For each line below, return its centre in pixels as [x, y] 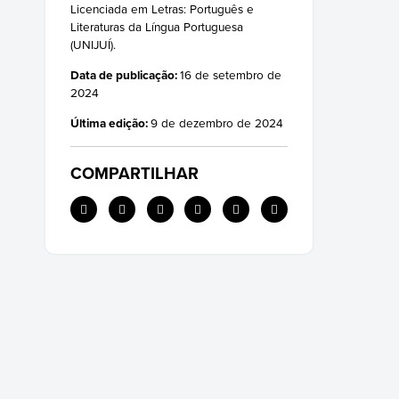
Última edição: [110, 122]
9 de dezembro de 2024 [217, 122]
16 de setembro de [231, 75]
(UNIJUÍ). [93, 45]
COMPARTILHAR [134, 173]
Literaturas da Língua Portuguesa [157, 27]
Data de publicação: [125, 75]
